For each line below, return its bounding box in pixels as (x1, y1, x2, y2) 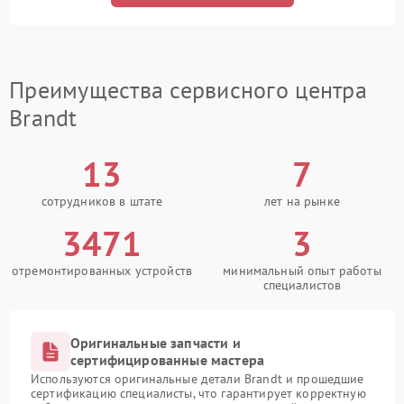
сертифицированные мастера (70, 351, 265, 370)
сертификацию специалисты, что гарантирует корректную (31, 385, 366, 402)
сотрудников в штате (41, 193, 163, 210)
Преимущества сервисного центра (9, 75, 367, 106)
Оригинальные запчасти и (70, 334, 241, 353)
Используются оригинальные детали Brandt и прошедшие (31, 371, 364, 388)
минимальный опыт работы (223, 262, 381, 280)
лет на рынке (264, 193, 340, 210)
